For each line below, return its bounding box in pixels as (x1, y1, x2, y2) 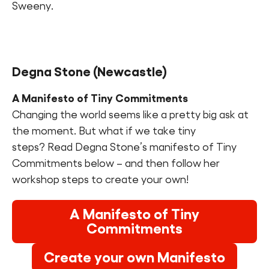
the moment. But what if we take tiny (12, 125, 196, 138)
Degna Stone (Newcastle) (12, 64, 167, 79)
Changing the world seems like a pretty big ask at (12, 109, 249, 121)
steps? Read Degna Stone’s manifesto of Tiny (12, 141, 237, 154)
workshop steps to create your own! (12, 174, 189, 186)
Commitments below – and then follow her (12, 157, 220, 170)
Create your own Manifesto (44, 249, 225, 266)
